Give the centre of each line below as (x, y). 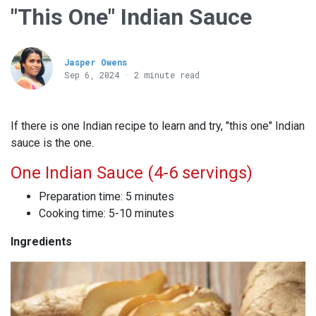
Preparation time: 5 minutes (107, 197)
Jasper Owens (96, 62)
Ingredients (41, 242)
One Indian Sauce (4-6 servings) (132, 173)
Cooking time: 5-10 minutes (107, 214)
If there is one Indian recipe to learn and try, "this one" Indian (158, 126)
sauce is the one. (52, 143)
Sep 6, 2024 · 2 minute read (132, 75)
